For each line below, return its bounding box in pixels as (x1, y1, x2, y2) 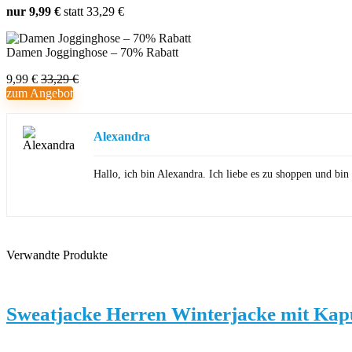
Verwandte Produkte (6, 248, 108, 262)
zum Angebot (6, 86, 73, 100)
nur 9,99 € (6, 5, 64, 18)
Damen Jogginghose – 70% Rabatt (6, 46, 178, 59)
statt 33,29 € (64, 5, 124, 18)
